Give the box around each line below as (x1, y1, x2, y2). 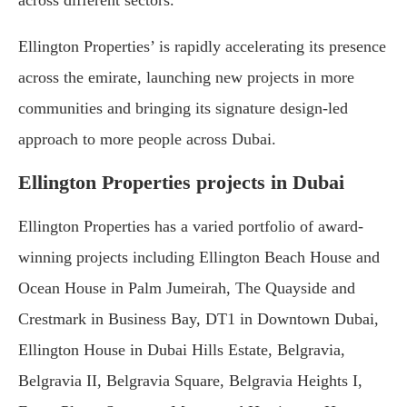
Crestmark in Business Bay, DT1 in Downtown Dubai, (18, 310, 379, 329)
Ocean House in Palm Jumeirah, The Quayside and (18, 279, 355, 298)
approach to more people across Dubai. (18, 130, 276, 149)
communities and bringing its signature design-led (18, 99, 348, 118)
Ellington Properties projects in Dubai (18, 171, 344, 194)
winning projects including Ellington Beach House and (18, 248, 380, 267)
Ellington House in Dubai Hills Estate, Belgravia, (18, 341, 345, 360)
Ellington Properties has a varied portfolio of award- (18, 217, 363, 236)
